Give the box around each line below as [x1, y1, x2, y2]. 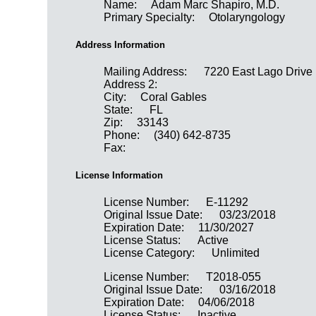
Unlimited [212, 247, 260, 260]
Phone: [104, 129, 140, 142]
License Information [75, 170, 164, 181]
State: [104, 104, 136, 116]
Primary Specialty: [104, 11, 195, 23]
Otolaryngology [209, 11, 286, 23]
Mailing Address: [104, 66, 190, 78]
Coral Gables [140, 91, 207, 104]
